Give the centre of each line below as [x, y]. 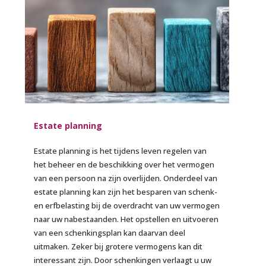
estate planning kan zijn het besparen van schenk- [126, 191]
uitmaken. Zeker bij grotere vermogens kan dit [118, 246]
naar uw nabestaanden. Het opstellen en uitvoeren [126, 219]
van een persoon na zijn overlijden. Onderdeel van [126, 178]
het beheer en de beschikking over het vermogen [124, 164]
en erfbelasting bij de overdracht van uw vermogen [127, 205]
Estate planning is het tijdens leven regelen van [121, 151]
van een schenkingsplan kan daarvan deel [110, 232]
